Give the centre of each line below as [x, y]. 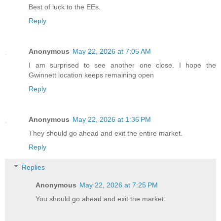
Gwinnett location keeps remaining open [91, 75]
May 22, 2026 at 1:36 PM [112, 119]
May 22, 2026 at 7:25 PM [119, 185]
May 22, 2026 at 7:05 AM [112, 51]
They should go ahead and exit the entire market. [106, 133]
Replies [34, 167]
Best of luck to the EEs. [65, 7]
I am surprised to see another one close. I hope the [122, 65]
